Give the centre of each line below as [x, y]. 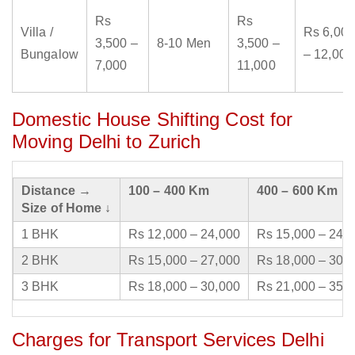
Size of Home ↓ [67, 208]
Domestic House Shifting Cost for [153, 120]
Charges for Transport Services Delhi [168, 340]
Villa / [37, 32]
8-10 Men [184, 44]
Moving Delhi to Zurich [107, 142]
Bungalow [50, 55]
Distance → [56, 191]
